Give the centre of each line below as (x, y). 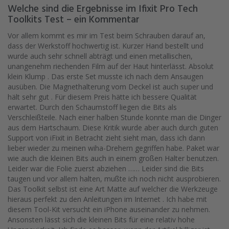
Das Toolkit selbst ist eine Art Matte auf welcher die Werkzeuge (113, 189)
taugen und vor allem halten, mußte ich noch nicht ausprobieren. (114, 179)
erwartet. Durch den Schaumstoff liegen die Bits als (92, 107)
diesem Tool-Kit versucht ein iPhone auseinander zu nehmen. (109, 210)
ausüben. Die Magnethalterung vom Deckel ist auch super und (110, 87)
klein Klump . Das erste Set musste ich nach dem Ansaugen (106, 77)
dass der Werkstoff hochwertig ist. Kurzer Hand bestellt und (106, 46)
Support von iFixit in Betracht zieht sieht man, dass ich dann (106, 138)
